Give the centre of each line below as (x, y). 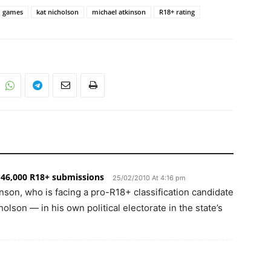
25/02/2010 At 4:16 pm (149, 178)
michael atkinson (119, 12)
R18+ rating (177, 12)
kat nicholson (57, 12)
